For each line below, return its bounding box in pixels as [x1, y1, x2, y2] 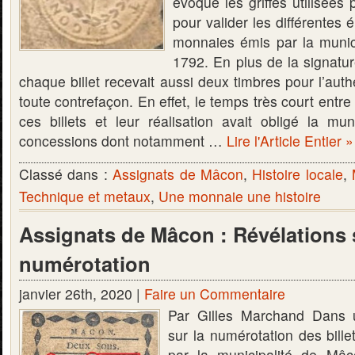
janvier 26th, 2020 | [19, 284, 144, 303]
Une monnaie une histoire [158, 186, 321, 206]
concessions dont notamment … [19, 131, 227, 151]
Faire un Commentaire [144, 284, 285, 303]
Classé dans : [19, 164, 113, 184]
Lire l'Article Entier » [227, 131, 353, 151]
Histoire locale [252, 164, 343, 184]
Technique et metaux [19, 186, 151, 206]
